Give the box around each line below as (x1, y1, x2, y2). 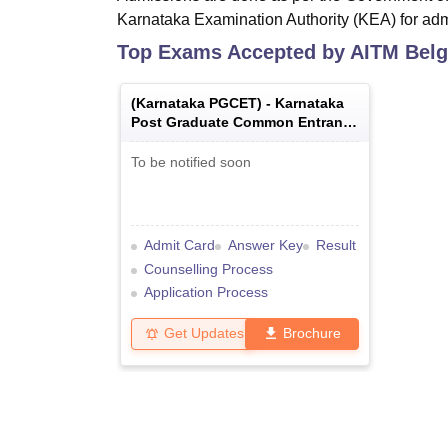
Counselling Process (144, 260, 273, 277)
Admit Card (144, 237, 215, 254)
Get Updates (164, 325, 244, 342)
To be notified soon (131, 154, 251, 171)
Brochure (283, 325, 342, 342)
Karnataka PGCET (136, 95, 257, 112)
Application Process (144, 283, 268, 300)
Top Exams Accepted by (117, 41, 350, 64)
